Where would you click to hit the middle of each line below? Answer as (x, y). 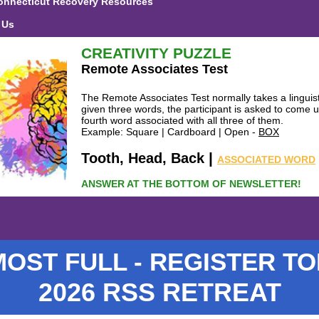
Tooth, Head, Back (145, 158)
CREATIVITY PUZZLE (156, 53)
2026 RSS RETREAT (159, 292)
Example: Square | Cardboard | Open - (170, 132)
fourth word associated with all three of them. (182, 120)
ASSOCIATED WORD (266, 159)
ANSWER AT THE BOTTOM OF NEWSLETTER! (191, 184)
